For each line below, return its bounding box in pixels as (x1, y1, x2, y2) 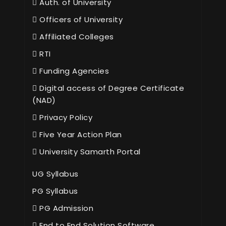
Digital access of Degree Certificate (37, 83, 184, 94)
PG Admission (37, 203, 93, 214)
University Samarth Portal (37, 146, 141, 157)
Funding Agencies (37, 66, 109, 77)
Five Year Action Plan (37, 129, 122, 140)
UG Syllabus (32, 168, 79, 180)
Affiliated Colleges (37, 31, 114, 42)
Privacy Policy (37, 112, 92, 123)
